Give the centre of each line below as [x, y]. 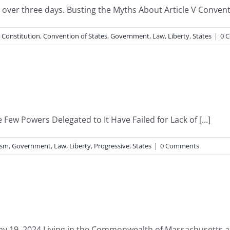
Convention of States [75, 36]
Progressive [112, 146]
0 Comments [180, 146]
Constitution [21, 36]
